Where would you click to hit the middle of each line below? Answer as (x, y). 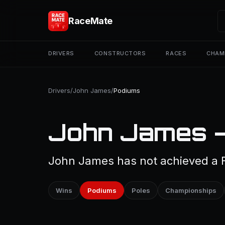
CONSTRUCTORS (120, 53)
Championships (191, 190)
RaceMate (91, 21)
